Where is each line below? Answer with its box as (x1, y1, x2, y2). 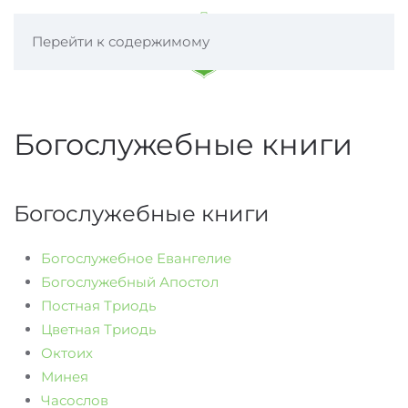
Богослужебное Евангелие (41, 250, 231, 267)
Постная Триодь (41, 297, 156, 314)
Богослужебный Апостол (41, 273, 219, 291)
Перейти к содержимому (32, 33, 209, 50)
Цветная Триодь (41, 321, 156, 338)
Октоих (41, 344, 93, 362)
